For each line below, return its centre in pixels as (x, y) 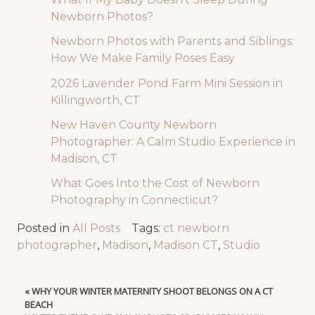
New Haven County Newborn (133, 124)
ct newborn (196, 229)
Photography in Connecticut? (134, 200)
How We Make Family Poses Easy (142, 58)
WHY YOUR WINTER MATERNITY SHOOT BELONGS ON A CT (152, 291)
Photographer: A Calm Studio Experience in (173, 141)
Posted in (44, 229)
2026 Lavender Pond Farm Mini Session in (166, 83)
